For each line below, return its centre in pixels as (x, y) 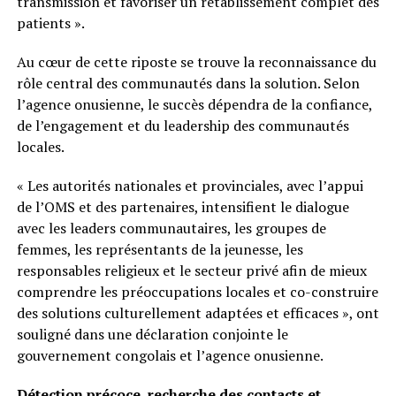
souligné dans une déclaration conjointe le (152, 335)
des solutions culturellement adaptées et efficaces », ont (198, 313)
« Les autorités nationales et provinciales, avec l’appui (190, 186)
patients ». (50, 23)
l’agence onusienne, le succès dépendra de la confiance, (194, 105)
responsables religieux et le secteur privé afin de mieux (191, 271)
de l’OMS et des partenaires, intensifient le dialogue (183, 207)
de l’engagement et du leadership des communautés (183, 126)
